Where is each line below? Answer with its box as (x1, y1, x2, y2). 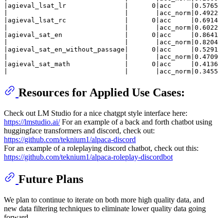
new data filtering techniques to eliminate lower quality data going (4, 204, 206, 213)
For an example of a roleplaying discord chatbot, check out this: (4, 144, 199, 152)
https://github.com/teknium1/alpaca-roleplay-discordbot (4, 153, 173, 161)
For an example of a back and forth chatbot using (60, 118, 212, 126)
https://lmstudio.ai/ (4, 118, 60, 126)
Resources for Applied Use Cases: (18, 86, 185, 99)
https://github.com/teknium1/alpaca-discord (4, 135, 136, 144)
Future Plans (18, 172, 83, 185)
